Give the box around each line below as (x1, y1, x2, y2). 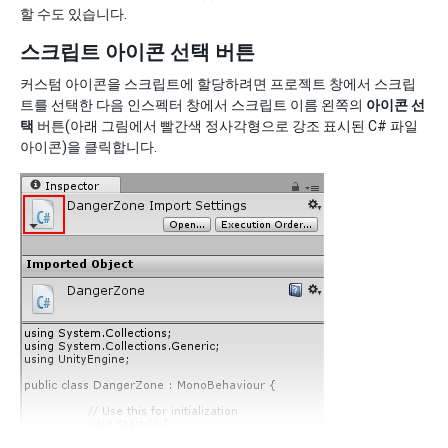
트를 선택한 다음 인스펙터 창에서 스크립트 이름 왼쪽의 (20, 97, 366, 113)
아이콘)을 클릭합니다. (20, 139, 157, 155)
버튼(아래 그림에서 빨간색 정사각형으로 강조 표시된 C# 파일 (34, 118, 418, 134)
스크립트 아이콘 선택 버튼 (20, 40, 255, 64)
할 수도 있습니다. (20, 6, 127, 22)
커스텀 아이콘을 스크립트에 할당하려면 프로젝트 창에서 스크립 (20, 76, 416, 92)
